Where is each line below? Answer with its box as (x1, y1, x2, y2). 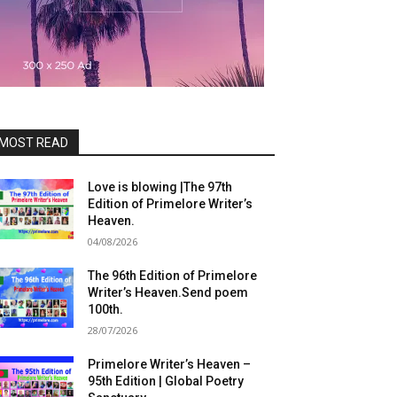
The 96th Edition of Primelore (88, 268, 258, 283)
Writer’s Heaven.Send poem (88, 284, 249, 300)
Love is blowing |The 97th (88, 179, 233, 194)
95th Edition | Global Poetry (88, 373, 245, 388)
